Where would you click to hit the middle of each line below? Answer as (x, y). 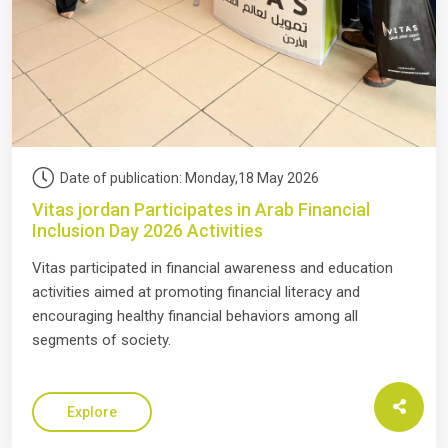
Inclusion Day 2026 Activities (147, 230)
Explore (92, 411)
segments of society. (101, 339)
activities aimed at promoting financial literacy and (196, 291)
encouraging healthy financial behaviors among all (195, 315)
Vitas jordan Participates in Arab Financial (201, 209)
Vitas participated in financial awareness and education (212, 267)
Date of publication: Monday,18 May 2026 (189, 177)
